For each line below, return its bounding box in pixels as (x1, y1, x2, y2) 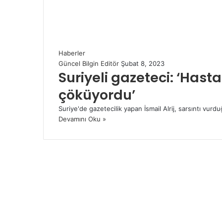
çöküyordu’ (58, 86, 135, 105)
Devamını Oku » (58, 115, 106, 123)
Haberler (58, 49, 85, 57)
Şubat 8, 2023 (121, 59, 165, 68)
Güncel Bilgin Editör (58, 59, 119, 68)
